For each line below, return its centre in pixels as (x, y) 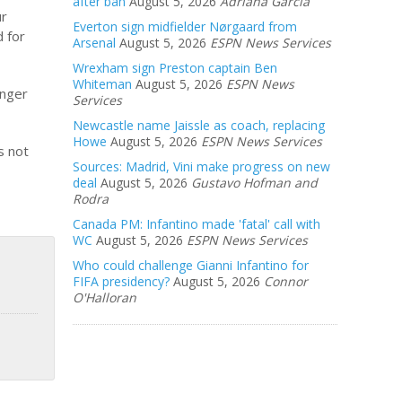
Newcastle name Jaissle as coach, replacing (199, 125)
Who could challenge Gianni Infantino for (191, 265)
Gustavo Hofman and (254, 183)
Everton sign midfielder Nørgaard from (185, 26)
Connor (286, 281)
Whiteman (102, 84)
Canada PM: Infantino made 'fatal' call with (197, 224)
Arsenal (94, 43)
